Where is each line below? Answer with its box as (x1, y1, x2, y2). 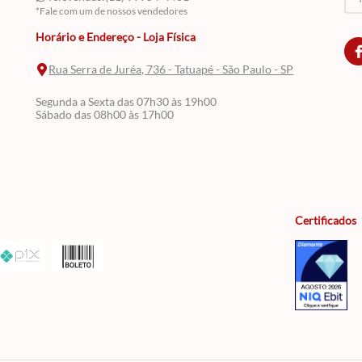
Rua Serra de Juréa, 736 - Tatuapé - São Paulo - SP (48, 62, 294, 76)
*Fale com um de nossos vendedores (36, 5, 188, 17)
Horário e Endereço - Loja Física (36, 30, 196, 44)
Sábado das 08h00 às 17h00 (36, 107, 175, 121)
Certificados (294, 213, 356, 227)
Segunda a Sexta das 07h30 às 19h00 (36, 95, 217, 108)
